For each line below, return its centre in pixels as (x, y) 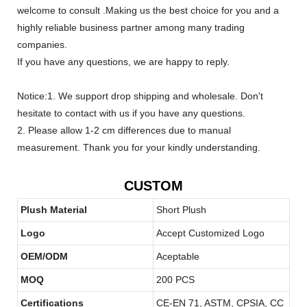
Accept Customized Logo (210, 233)
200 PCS (175, 279)
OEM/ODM (44, 256)
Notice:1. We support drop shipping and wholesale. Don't (140, 96)
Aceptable (178, 256)
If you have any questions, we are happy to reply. (123, 61)
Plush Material (54, 209)
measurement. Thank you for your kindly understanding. (139, 147)
